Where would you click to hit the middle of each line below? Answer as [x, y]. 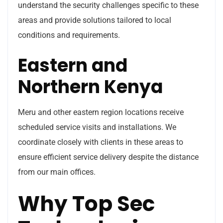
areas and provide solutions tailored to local [95, 20]
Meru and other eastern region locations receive [101, 112]
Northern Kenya [90, 87]
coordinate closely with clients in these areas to [101, 142]
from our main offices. [57, 172]
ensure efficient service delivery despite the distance [108, 157]
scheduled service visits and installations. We [97, 127]
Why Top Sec [86, 204]
